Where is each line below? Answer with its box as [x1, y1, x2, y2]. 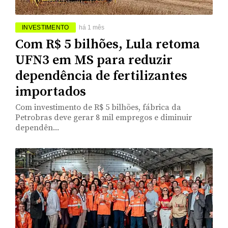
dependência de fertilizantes [15, 67, 187, 84]
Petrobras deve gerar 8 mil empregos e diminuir [15, 112, 192, 123]
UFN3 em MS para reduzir [15, 51, 173, 69]
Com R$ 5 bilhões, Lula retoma [15, 36, 200, 53]
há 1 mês [78, 23, 104, 31]
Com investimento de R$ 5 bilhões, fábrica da [15, 102, 181, 112]
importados [15, 83, 86, 100]
